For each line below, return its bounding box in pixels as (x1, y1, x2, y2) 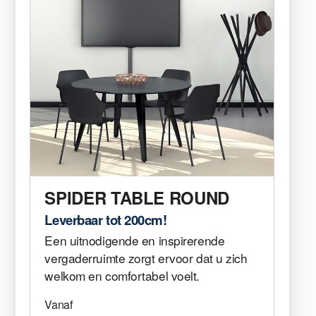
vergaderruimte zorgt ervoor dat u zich (44, 249, 248, 267)
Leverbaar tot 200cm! (44, 210, 167, 230)
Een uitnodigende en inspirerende (44, 231, 225, 250)
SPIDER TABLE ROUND (44, 186, 229, 210)
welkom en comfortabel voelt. (44, 267, 200, 285)
